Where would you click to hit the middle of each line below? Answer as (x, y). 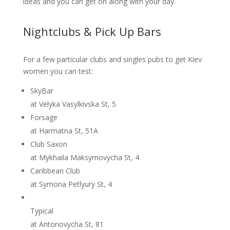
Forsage (44, 117)
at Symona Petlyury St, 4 (71, 184)
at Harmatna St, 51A (64, 131)
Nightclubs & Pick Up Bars (92, 31)
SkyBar (42, 91)
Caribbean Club (55, 171)
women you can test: (58, 71)
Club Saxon (49, 144)
